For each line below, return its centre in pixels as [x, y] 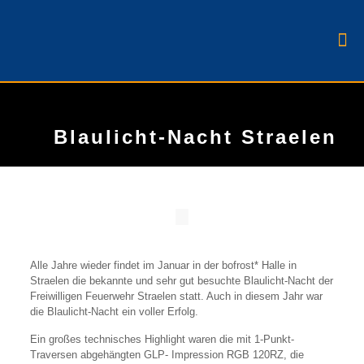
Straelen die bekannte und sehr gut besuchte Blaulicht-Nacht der [181, 281]
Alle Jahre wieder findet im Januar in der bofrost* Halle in [163, 265]
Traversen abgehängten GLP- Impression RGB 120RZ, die [167, 355]
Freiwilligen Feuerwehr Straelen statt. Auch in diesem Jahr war [176, 296]
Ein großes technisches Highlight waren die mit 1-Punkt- [162, 339]
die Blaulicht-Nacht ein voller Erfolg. [114, 312]
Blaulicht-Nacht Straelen [195, 137]
